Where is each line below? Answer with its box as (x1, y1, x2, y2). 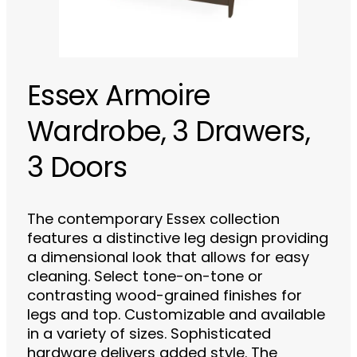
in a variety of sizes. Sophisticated (27, 328, 272, 343)
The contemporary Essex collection (27, 213, 280, 228)
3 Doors (27, 156, 127, 184)
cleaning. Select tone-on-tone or (27, 270, 264, 285)
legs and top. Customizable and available (27, 308, 326, 324)
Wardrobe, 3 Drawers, (27, 120, 310, 148)
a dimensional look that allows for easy (27, 251, 310, 266)
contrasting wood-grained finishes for (27, 289, 303, 304)
